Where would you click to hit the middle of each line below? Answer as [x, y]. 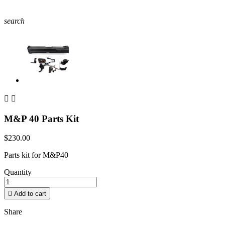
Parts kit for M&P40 [36, 155]
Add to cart [30, 194]
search [14, 21]
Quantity [18, 172]
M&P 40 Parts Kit [41, 119]
